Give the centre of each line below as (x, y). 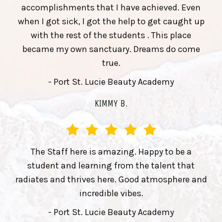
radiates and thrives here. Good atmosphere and (111, 180)
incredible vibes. (111, 194)
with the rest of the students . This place (111, 35)
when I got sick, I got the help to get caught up (111, 22)
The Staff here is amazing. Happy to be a (111, 152)
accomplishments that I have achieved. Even (111, 8)
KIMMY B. (111, 104)
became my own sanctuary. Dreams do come (111, 49)
